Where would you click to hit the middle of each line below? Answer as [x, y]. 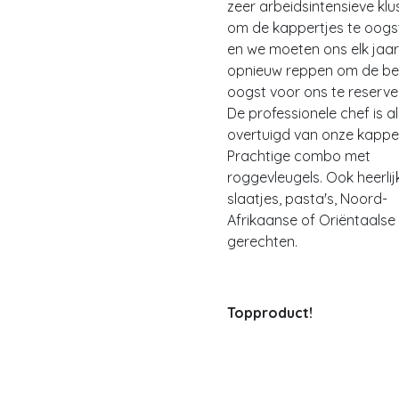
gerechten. [262, 241]
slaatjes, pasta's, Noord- [307, 199]
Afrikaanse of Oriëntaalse [311, 220]
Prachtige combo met [299, 156]
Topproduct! [270, 313]
